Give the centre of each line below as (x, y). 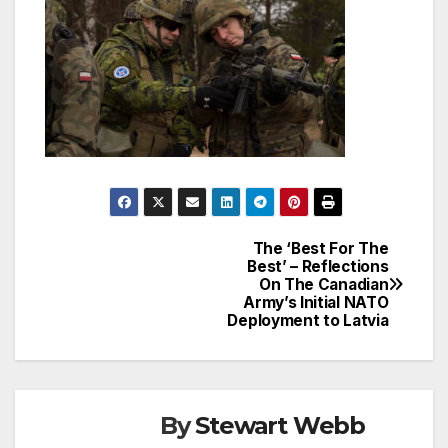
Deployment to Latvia (308, 320)
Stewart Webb (280, 425)
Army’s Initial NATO (316, 302)
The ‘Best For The (320, 248)
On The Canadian (323, 284)
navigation (125, 300)
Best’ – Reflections (318, 266)
